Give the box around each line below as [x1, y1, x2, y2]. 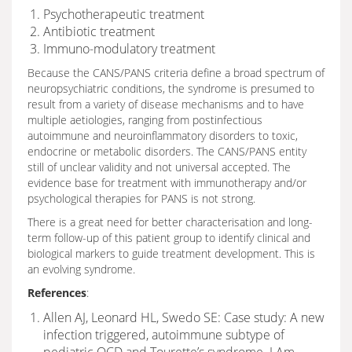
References [27, 285, 86, 300]
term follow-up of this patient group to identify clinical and [27, 230, 310, 245]
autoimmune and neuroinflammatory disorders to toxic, [27, 128, 298, 143]
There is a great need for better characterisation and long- [27, 214, 313, 229]
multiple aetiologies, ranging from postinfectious [27, 112, 262, 127]
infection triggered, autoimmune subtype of [43, 326, 284, 343]
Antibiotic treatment [43, 23, 155, 40]
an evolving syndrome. [27, 262, 135, 277]
